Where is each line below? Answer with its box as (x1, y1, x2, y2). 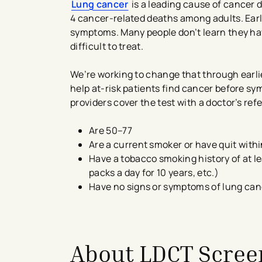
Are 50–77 (89, 123, 135, 137)
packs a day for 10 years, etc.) (89, 166, 221, 179)
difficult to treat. (70, 39, 146, 53)
